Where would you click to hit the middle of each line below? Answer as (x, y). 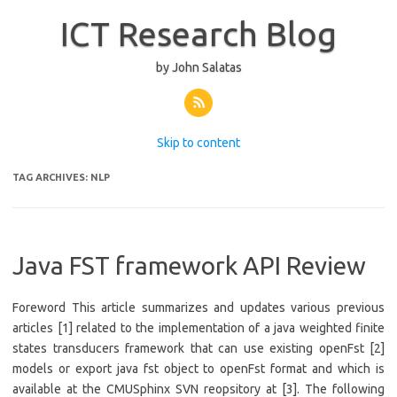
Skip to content (198, 143)
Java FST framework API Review (189, 265)
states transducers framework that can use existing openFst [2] (198, 348)
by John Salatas (198, 67)
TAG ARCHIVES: (51, 177)
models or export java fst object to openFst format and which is (198, 369)
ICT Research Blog (198, 34)
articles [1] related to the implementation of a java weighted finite (198, 328)
